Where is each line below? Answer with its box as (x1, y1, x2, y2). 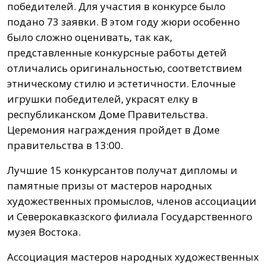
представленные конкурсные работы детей (7, 46, 227, 60)
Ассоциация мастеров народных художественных (7, 250, 259, 264)
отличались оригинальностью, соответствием (7, 61, 242, 75)
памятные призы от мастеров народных (7, 179, 212, 193)
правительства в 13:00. (7, 138, 123, 153)
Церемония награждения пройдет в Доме (7, 123, 220, 137)
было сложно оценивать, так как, (7, 30, 172, 45)
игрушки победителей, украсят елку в (7, 92, 198, 106)
